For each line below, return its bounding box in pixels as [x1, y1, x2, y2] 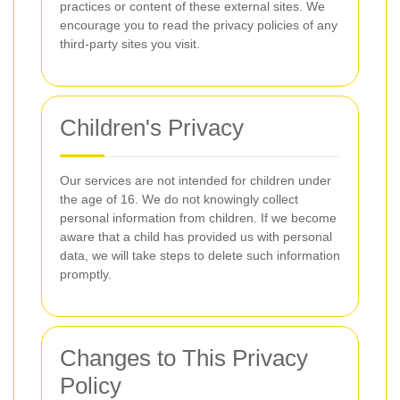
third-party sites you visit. [60, 37, 200, 51]
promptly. [60, 267, 112, 281]
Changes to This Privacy [60, 345, 308, 371]
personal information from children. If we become [60, 211, 337, 225]
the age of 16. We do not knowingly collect [60, 192, 298, 206]
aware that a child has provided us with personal [60, 229, 332, 244]
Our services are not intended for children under [60, 173, 331, 187]
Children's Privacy [60, 114, 244, 141]
